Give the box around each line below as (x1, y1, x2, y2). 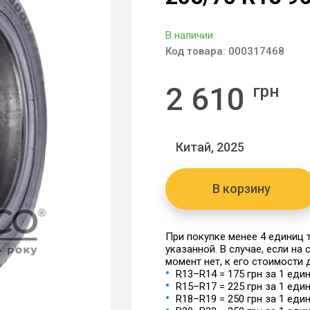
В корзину (212, 181, 271, 196)
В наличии (165, 29, 213, 42)
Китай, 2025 (176, 140, 244, 154)
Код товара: (165, 45, 228, 57)
